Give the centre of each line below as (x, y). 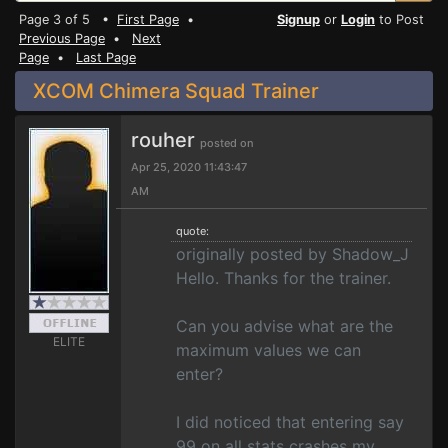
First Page (148, 19)
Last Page (106, 57)
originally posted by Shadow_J (292, 254)
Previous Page (62, 38)
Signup (298, 19)
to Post (399, 19)
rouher (165, 140)
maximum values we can (268, 350)
